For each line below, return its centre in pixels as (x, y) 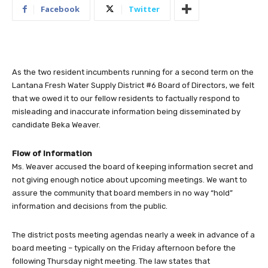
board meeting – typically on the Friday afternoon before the (124, 248)
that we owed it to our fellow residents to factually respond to (126, 99)
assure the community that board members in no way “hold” (122, 193)
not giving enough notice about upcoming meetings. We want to (130, 180)
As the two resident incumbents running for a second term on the (133, 72)
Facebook (60, 9)
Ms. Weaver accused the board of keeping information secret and (133, 167)
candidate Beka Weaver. (56, 125)
